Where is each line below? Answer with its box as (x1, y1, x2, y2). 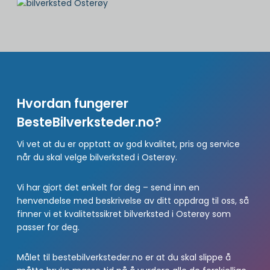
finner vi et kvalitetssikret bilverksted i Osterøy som (17, 208, 231, 221)
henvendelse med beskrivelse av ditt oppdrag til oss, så (17, 195, 249, 207)
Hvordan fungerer (17, 94, 128, 112)
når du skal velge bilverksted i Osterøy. (17, 151, 180, 164)
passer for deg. (17, 221, 82, 234)
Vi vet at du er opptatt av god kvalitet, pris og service (17, 138, 240, 151)
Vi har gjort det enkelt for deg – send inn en (17, 181, 199, 194)
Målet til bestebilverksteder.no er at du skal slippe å (17, 251, 231, 264)
